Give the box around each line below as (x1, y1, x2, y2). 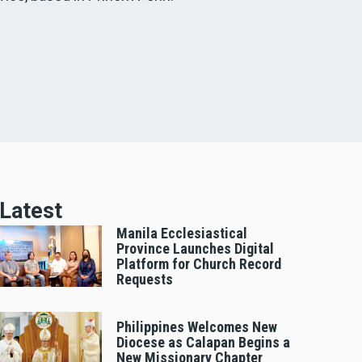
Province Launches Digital (116, 240, 274, 257)
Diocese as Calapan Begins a (116, 334, 290, 351)
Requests (116, 271, 173, 288)
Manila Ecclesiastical (116, 225, 247, 242)
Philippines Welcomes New (116, 318, 277, 336)
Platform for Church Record (116, 255, 281, 272)
